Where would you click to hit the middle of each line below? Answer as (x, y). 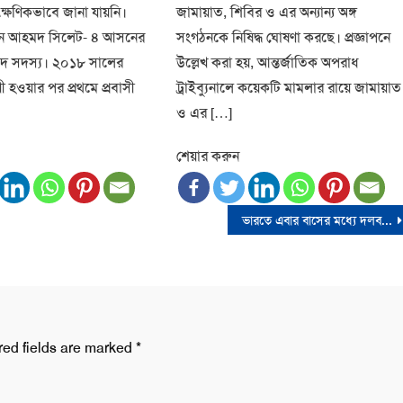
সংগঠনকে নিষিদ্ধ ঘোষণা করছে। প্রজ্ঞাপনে (284, 37)
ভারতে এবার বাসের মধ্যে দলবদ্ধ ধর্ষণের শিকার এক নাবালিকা (387, 220)
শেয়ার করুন (208, 156)
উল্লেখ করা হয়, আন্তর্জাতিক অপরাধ (268, 62)
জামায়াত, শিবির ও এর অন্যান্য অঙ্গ (267, 12)
